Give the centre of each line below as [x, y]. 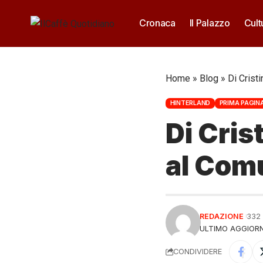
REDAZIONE [222, 216]
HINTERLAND [190, 103]
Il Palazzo [210, 23]
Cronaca [157, 23]
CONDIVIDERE [198, 252]
